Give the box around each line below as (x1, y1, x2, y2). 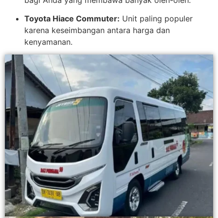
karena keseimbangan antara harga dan (24, 25, 170, 35)
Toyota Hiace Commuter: (24, 13, 120, 23)
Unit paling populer (120, 13, 193, 23)
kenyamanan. (24, 36, 73, 47)
